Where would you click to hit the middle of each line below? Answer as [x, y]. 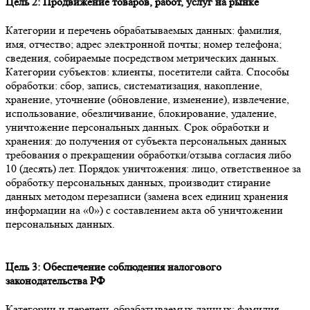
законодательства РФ [55, 280]
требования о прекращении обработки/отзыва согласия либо [148, 155]
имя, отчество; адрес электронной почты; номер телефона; [144, 44]
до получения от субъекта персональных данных [170, 141]
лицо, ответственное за [245, 169]
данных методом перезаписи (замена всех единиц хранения [147, 197]
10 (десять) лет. [42, 169]
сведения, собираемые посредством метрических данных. [142, 58]
